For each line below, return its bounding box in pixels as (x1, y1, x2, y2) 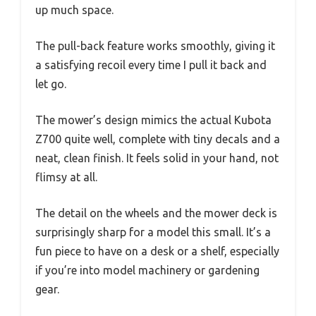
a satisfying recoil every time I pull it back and (35, 59, 267, 72)
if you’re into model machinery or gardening (35, 264, 260, 277)
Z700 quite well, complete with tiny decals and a (35, 133, 280, 146)
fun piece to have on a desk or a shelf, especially (35, 245, 279, 258)
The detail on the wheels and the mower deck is (35, 207, 277, 220)
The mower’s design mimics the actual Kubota (35, 114, 272, 127)
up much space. (35, 4, 114, 17)
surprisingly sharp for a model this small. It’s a (35, 226, 271, 239)
